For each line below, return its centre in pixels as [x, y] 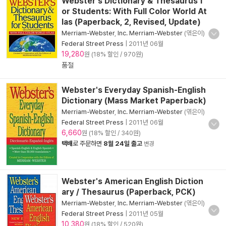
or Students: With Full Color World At [134, 11]
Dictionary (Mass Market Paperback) [134, 101]
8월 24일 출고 [123, 144]
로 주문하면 [88, 144]
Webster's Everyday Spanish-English [134, 90]
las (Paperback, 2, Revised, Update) [131, 22]
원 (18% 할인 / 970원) [114, 54]
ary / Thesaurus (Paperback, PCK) [129, 192]
